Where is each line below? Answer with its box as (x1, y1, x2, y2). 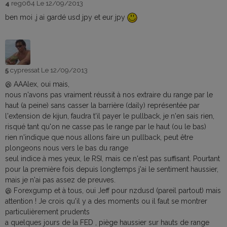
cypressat (10, 66, 41, 74)
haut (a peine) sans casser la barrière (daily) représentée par (5, 101, 200, 110)
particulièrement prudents (5, 208, 90, 216)
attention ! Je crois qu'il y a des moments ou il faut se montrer (5, 197, 207, 206)
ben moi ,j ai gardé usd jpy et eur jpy (5, 13, 127, 22)
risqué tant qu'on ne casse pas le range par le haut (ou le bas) (5, 123, 206, 131)
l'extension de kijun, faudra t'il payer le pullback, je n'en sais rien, (5, 112, 214, 121)
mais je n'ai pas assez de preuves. (5, 176, 116, 184)
